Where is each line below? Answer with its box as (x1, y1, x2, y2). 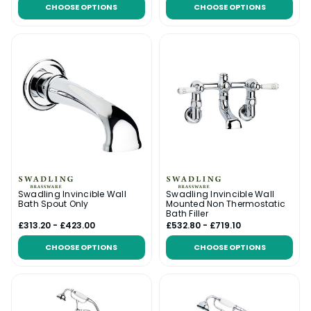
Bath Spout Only (17, 197, 89, 210)
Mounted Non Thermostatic (166, 197, 285, 210)
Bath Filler (166, 207, 208, 219)
